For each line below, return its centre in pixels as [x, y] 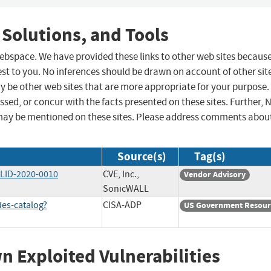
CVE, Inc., [121, 175]
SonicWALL [126, 189]
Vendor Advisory [215, 175]
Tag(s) [210, 157]
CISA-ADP [122, 205]
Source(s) [142, 157]
